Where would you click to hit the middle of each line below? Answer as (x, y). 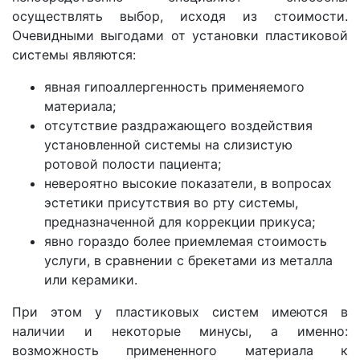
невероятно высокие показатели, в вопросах (188, 183)
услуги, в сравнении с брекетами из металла (188, 260)
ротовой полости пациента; (133, 164)
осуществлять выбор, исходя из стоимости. (180, 16)
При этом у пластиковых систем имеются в (180, 311)
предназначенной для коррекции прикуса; (180, 221)
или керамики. (91, 279)
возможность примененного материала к (180, 350)
